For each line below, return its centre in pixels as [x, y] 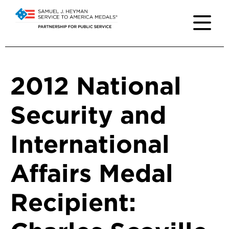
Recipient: [73, 202]
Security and [88, 115]
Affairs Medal [92, 173]
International [90, 144]
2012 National [96, 86]
